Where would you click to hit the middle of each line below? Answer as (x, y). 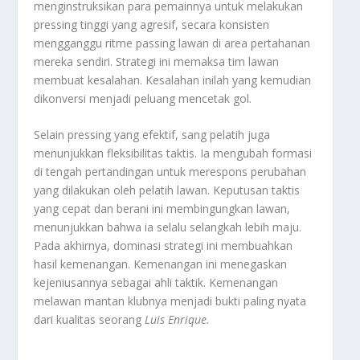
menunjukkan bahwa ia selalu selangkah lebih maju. (168, 227)
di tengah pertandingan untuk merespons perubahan (170, 172)
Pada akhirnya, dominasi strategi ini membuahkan (164, 246)
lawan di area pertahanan (243, 43)
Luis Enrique (176, 320)
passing (156, 43)
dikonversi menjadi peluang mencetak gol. (143, 98)
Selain (51, 135)
